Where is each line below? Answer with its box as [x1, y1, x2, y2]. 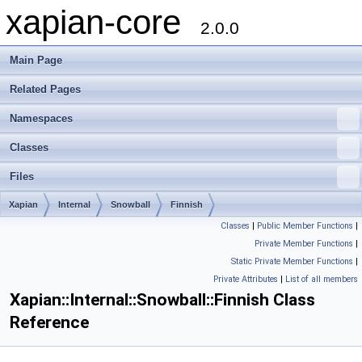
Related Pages [10, 83, 81, 95]
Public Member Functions [257, 221, 353, 231]
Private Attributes [213, 274, 278, 284]
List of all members [285, 274, 358, 284]
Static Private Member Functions [231, 256, 353, 267]
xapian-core [6, 3, 200, 41]
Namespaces [10, 112, 73, 124]
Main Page [10, 54, 62, 66]
